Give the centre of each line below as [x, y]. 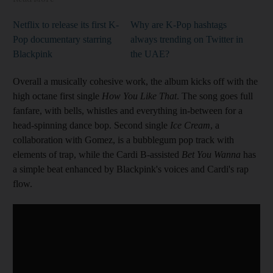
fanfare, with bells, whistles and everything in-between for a [128, 110]
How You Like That [139, 96]
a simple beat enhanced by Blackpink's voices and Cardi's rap [131, 169]
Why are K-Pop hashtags [179, 24]
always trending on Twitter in [187, 39]
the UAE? [150, 54]
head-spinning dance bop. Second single [90, 125]
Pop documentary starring [62, 39]
